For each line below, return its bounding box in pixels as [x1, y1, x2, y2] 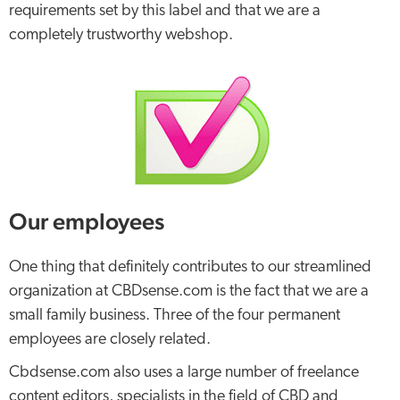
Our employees [9, 207, 164, 235]
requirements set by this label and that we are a [9, 3, 321, 20]
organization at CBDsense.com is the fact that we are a [9, 283, 369, 300]
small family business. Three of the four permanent [9, 307, 340, 324]
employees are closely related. [9, 331, 211, 348]
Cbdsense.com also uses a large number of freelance [9, 364, 359, 381]
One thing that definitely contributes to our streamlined [9, 259, 371, 276]
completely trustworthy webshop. [9, 27, 233, 44]
